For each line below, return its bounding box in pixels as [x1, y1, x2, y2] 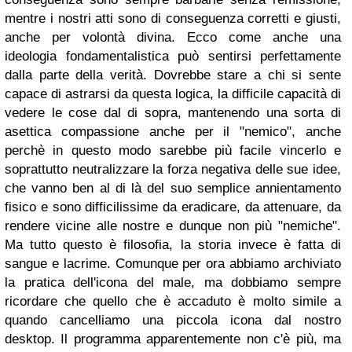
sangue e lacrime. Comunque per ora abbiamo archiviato [5, 256, 341, 271]
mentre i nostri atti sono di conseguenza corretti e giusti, [5, 11, 341, 26]
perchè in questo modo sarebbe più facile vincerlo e [5, 143, 341, 158]
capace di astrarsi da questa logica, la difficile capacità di [5, 86, 341, 101]
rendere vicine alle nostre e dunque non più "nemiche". [5, 218, 341, 233]
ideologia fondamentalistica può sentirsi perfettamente [5, 49, 341, 64]
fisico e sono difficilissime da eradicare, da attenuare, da [5, 200, 341, 214]
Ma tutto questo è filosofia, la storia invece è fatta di [5, 237, 341, 252]
